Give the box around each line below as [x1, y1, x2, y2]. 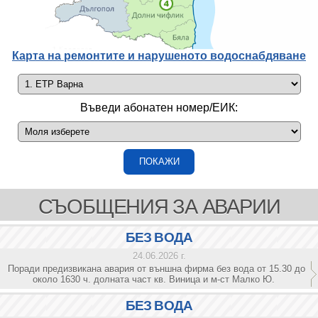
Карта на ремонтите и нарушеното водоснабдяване [12, 50, 306, 62]
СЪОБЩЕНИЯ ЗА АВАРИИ [38, 195, 280, 218]
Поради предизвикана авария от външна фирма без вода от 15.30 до [8, 263, 305, 274]
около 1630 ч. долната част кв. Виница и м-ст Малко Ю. [33, 274, 280, 285]
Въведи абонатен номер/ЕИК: [80, 101, 238, 114]
